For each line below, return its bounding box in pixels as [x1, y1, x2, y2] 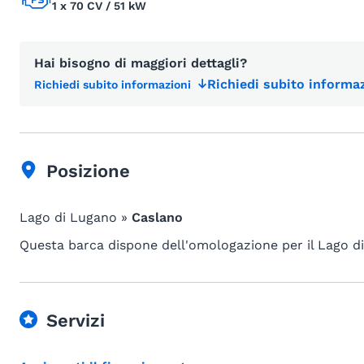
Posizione [46, 161, 130, 181]
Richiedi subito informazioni [34, 78, 191, 91]
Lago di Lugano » [19, 210, 132, 225]
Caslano [132, 210, 183, 225]
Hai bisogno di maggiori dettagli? [34, 55, 247, 71]
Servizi [46, 310, 105, 331]
